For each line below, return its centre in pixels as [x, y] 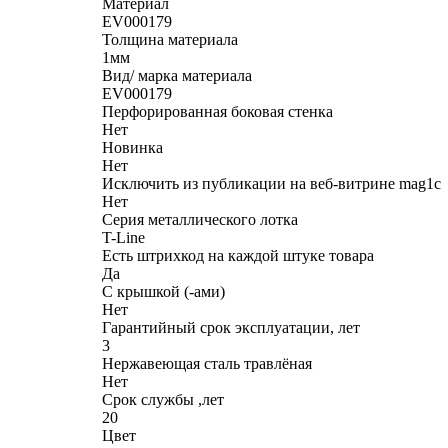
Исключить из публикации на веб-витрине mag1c [271, 183]
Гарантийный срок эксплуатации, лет [231, 327]
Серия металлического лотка [200, 219]
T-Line [123, 237]
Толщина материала [170, 39]
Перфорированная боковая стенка [217, 111]
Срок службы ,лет [163, 399]
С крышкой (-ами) [163, 291]
